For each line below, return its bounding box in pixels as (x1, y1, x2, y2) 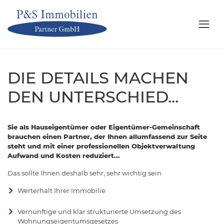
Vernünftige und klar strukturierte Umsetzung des (17, 207, 181, 215)
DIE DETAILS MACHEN (7, 67, 188, 87)
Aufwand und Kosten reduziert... (7, 151, 120, 159)
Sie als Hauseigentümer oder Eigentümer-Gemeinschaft (7, 122, 200, 131)
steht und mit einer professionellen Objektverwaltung (7, 141, 195, 150)
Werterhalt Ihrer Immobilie (17, 186, 105, 194)
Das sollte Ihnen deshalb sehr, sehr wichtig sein (7, 168, 161, 177)
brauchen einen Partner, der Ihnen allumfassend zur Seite (7, 132, 207, 140)
